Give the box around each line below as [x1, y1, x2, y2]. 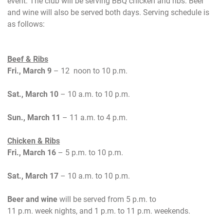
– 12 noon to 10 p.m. [54, 66, 127, 75]
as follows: [7, 19, 45, 29]
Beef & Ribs [7, 54, 48, 64]
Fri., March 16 [7, 147, 56, 157]
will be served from [57, 194, 126, 204]
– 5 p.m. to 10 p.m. [56, 147, 123, 157]
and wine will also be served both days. [7, 7, 141, 17]
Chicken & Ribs [7, 136, 60, 145]
